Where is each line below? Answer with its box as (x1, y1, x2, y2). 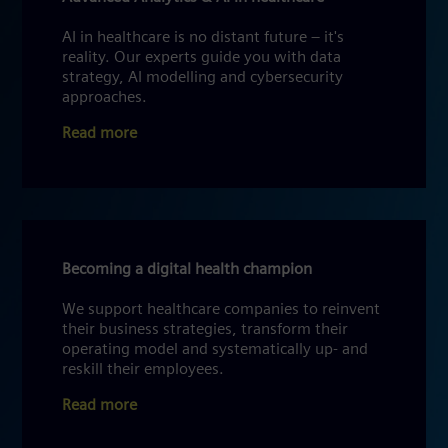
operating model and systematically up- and (62, 342, 368, 357)
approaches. (62, 90, 147, 105)
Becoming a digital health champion (62, 262, 312, 277)
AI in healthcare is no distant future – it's (62, 30, 344, 45)
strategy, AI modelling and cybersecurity (62, 70, 343, 85)
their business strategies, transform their (62, 322, 348, 337)
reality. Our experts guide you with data (62, 50, 341, 65)
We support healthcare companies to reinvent (62, 302, 380, 317)
